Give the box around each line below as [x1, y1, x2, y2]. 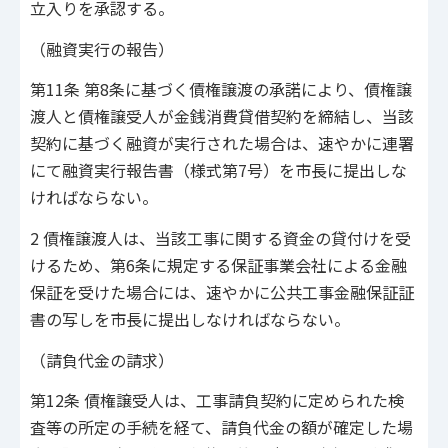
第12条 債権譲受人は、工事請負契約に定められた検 [30, 388, 404, 413]
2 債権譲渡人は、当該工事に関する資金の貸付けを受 [30, 225, 411, 250]
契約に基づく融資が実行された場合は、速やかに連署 [30, 131, 414, 156]
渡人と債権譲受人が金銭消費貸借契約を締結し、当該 [30, 104, 414, 129]
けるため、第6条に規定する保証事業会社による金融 [30, 252, 407, 277]
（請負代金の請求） [30, 347, 174, 372]
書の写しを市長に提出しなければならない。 [30, 306, 350, 331]
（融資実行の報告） [30, 36, 174, 61]
